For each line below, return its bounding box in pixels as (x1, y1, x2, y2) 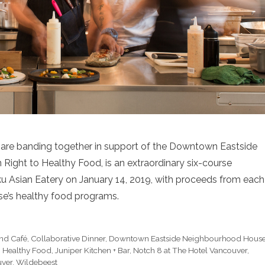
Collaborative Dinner (31, 234, 106, 244)
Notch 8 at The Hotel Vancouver (133, 245, 247, 256)
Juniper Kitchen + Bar (55, 245, 130, 256)
